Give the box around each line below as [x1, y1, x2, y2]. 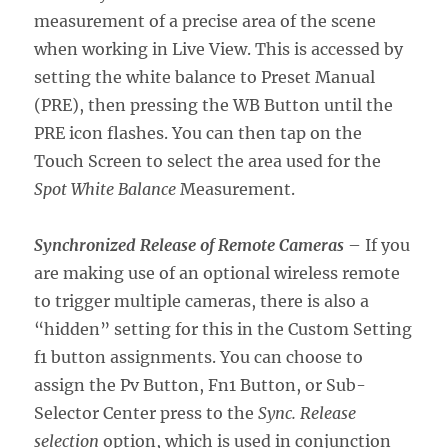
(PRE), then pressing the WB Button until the [34, 94, 394, 115]
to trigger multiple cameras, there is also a [34, 290, 370, 311]
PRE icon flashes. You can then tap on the [34, 122, 363, 143]
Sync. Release [258, 402, 357, 423]
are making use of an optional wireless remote [34, 262, 401, 283]
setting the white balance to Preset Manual [34, 66, 376, 87]
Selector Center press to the [34, 402, 259, 423]
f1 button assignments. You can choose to [34, 346, 364, 367]
